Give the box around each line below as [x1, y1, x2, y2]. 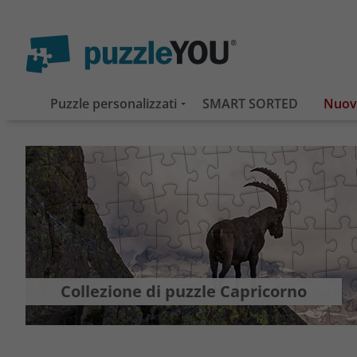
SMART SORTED [202, 95, 298, 112]
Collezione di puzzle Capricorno [61, 280, 307, 302]
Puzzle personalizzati [50, 95, 177, 112]
